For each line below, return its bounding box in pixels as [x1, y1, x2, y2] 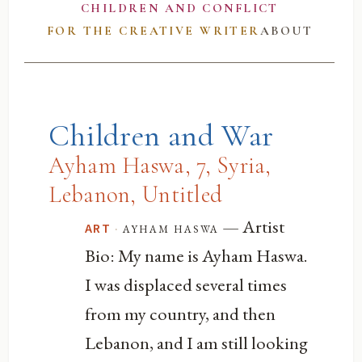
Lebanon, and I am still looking [85, 330, 309, 355]
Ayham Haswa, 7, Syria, [48, 150, 271, 179]
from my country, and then [85, 301, 276, 326]
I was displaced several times [85, 271, 288, 297]
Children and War [48, 116, 274, 154]
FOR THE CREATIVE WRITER [46, 23, 260, 39]
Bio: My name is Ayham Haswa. [85, 242, 309, 267]
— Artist [219, 213, 285, 238]
